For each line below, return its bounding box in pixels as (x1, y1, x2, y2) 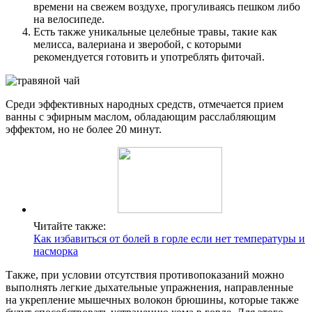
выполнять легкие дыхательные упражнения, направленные (6, 281, 293, 294)
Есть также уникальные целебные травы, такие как (33, 26, 277, 38)
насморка (33, 245, 78, 258)
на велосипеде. (33, 13, 104, 26)
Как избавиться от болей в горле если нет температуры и (33, 233, 305, 245)
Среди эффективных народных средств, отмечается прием (6, 98, 283, 111)
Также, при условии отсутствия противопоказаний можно (6, 269, 284, 281)
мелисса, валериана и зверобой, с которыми (33, 38, 242, 51)
